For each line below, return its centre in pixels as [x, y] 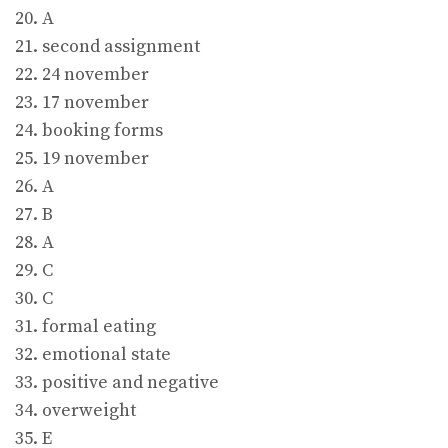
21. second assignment [107, 47]
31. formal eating [85, 327]
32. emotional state [93, 355]
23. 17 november [82, 103]
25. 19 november [82, 159]
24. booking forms [89, 131]
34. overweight [75, 411]
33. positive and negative [117, 383]
